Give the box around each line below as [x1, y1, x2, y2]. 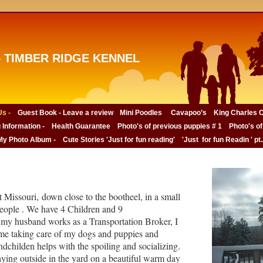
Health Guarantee [51, 122, 110, 130]
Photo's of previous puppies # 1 [117, 122, 222, 130]
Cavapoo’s [169, 109, 207, 117]
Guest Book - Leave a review [18, 109, 115, 117]
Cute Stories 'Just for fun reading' [62, 136, 175, 144]
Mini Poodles [120, 109, 162, 117]
